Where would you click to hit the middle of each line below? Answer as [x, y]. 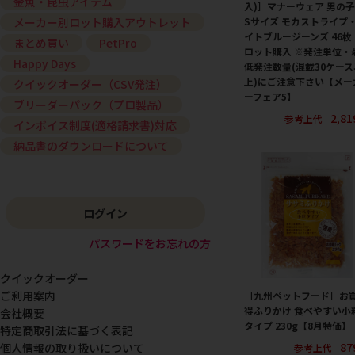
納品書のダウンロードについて [91, 146]
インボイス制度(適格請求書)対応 [95, 126]
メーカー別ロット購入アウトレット [102, 23]
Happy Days [44, 64]
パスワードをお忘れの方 [150, 244]
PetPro [118, 43]
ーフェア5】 [270, 96]
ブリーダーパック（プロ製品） [91, 105]
